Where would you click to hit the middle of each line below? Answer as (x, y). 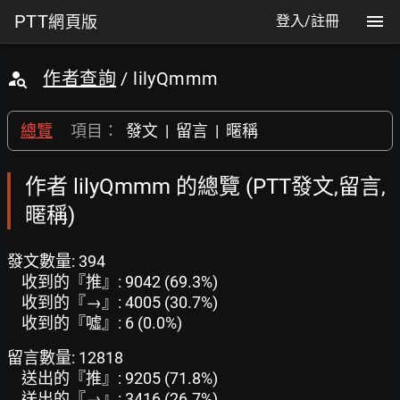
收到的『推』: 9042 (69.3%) (120, 282)
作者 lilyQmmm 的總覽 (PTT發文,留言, (205, 187)
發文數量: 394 (56, 261)
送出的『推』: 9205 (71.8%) (120, 378)
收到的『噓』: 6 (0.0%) (102, 323)
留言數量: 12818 (65, 358)
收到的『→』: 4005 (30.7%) (120, 302)
